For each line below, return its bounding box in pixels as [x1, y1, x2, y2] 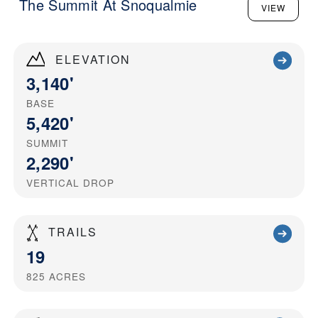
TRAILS [48, 224, 97, 241]
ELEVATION [55, 50, 131, 67]
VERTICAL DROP [26, 175, 114, 190]
